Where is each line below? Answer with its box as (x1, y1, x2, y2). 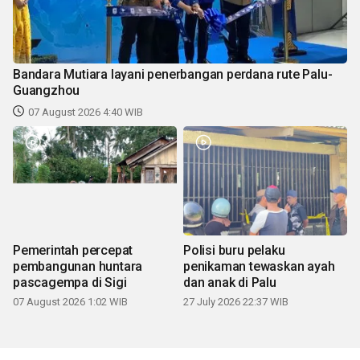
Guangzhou (13, 82, 80, 98)
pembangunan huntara (13, 258, 143, 274)
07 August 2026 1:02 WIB (13, 295, 128, 308)
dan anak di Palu (183, 274, 276, 290)
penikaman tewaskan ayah (183, 258, 335, 274)
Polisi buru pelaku (183, 242, 285, 258)
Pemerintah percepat (13, 242, 133, 258)
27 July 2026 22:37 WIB (183, 295, 288, 308)
